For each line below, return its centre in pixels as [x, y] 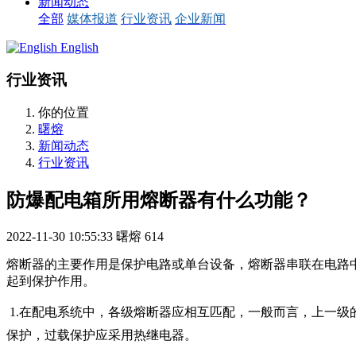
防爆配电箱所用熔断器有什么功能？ [159, 201]
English [79, 47]
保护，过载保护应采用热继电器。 [102, 335]
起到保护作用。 [51, 281]
